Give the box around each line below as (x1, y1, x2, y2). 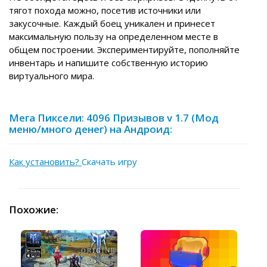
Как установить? (9, 156, 82, 168)
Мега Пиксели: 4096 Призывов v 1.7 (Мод (9, 111, 219, 125)
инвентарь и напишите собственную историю (9, 57, 208, 69)
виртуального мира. (9, 70, 94, 82)
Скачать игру (82, 156, 137, 168)
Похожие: (9, 203, 58, 217)
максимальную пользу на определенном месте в (9, 30, 218, 43)
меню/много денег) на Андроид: (9, 122, 172, 136)
